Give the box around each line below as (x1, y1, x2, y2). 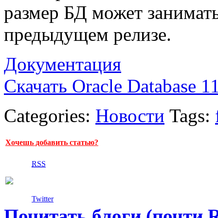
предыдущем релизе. (4, 24, 171, 45)
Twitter (32, 195, 54, 203)
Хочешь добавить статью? (5, 138, 98, 147)
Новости (95, 105, 164, 127)
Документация (4, 54, 121, 75)
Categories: (4, 105, 95, 127)
